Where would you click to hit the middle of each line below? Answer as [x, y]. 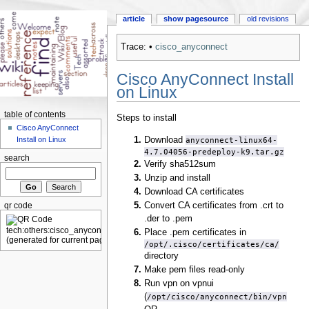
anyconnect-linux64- [232, 140]
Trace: [133, 47]
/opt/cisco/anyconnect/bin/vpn [217, 296]
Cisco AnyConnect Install [205, 79]
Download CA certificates [195, 191]
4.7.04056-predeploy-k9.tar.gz [215, 151]
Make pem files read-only [195, 269]
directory [162, 256]
